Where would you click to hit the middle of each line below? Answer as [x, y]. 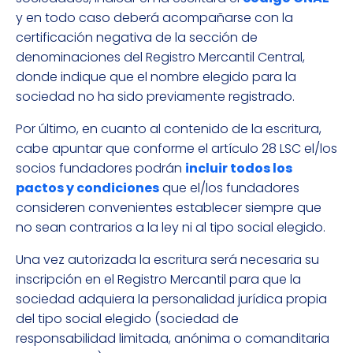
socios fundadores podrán [100, 169]
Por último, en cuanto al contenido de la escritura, [169, 129]
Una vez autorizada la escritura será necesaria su [167, 260]
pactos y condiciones [87, 188]
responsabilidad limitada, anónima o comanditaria [173, 339]
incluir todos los [239, 169]
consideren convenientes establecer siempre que [169, 208]
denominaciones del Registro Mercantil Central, [160, 58]
